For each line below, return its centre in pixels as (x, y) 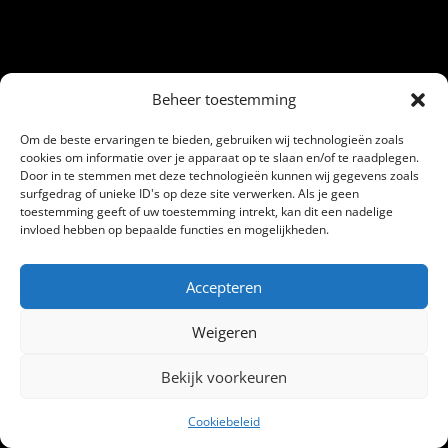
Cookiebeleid (224, 421)
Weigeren (224, 331)
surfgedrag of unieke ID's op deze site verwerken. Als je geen (189, 193)
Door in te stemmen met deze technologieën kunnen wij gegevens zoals (219, 175)
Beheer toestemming (224, 99)
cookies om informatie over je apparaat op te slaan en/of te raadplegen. (219, 157)
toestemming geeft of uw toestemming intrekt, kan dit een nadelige (206, 211)
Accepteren (224, 286)
